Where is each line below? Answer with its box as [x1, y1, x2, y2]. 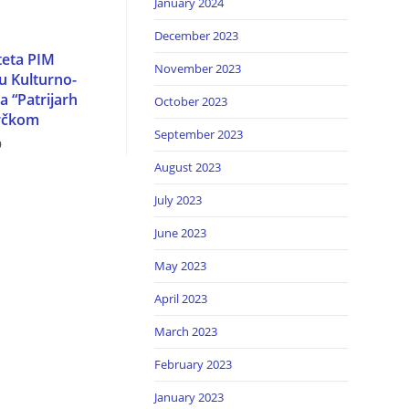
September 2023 [153, 125, 243, 142]
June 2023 [153, 224, 206, 241]
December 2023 [153, 26, 238, 44]
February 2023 [153, 355, 232, 372]
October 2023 [153, 92, 227, 110]
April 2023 [153, 289, 207, 307]
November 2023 [153, 59, 241, 77]
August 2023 [153, 158, 221, 175]
